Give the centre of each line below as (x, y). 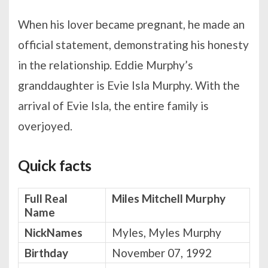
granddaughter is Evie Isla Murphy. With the (129, 85)
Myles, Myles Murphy (167, 232)
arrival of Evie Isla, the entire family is (113, 105)
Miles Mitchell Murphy (169, 198)
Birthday (46, 252)
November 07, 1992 (162, 252)
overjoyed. (45, 126)
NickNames (54, 232)
